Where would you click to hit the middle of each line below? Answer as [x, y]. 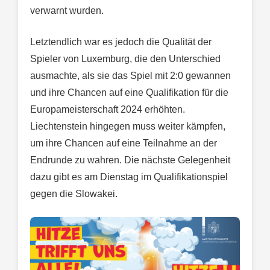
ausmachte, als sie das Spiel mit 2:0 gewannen [130, 75]
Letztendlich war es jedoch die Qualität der [121, 42]
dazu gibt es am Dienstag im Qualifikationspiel [129, 177]
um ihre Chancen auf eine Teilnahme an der [124, 143]
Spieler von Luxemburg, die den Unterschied [125, 58]
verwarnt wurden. [67, 10]
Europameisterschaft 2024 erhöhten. [108, 109]
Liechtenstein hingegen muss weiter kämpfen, [128, 126]
